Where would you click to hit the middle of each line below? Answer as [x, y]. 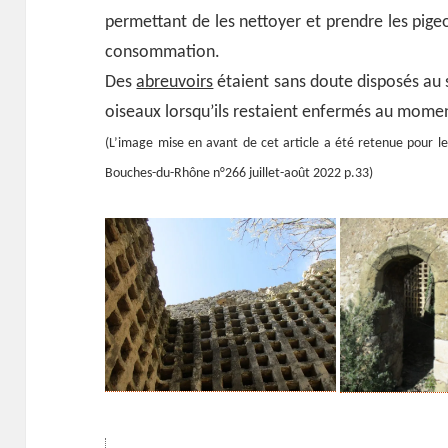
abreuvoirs [175, 83]
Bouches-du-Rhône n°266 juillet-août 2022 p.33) [239, 174]
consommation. [163, 53]
